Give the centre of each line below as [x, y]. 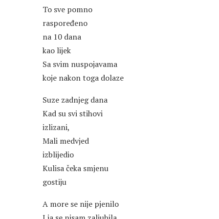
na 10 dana [62, 37]
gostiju [55, 182]
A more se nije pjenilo [81, 204]
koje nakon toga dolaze [83, 78]
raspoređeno [65, 23]
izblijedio [58, 155]
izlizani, [56, 127]
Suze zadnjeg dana [75, 100]
